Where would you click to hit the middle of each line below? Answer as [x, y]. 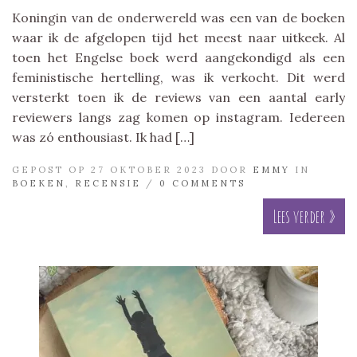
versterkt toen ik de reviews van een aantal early [178, 97]
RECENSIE [108, 183]
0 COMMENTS [202, 183]
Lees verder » [304, 216]
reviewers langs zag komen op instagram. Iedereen [178, 117]
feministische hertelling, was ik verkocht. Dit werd [178, 77]
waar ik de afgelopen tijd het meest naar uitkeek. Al [178, 37]
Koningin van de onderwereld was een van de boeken [178, 17]
